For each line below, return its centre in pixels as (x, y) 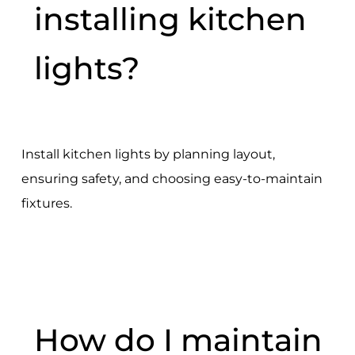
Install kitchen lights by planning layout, (148, 155)
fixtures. (46, 204)
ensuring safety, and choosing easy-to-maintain (172, 179)
